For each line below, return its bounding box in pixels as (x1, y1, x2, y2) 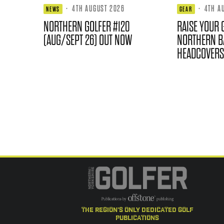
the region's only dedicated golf (81, 206, 193, 214)
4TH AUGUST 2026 (72, 3, 125, 13)
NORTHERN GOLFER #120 (43, 18, 130, 34)
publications (115, 214, 159, 222)
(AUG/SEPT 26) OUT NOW (43, 32, 132, 48)
